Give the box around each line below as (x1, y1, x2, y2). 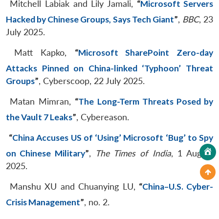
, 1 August (171, 148, 213, 158)
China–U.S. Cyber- (142, 181, 214, 192)
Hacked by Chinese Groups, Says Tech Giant (6, 14, 174, 24)
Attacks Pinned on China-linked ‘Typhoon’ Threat (6, 63, 213, 73)
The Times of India (95, 148, 171, 158)
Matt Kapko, (6, 47, 75, 58)
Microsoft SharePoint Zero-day (78, 47, 214, 58)
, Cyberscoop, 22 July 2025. (39, 75, 145, 86)
